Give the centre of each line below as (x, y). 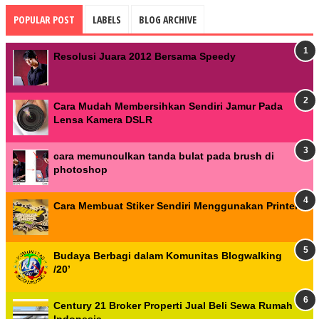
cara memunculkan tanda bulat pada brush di (164, 156)
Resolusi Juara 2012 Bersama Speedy (145, 56)
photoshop (80, 169)
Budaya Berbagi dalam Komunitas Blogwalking (168, 256)
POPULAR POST (44, 20)
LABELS (107, 20)
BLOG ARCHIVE (168, 20)
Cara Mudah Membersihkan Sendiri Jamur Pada (168, 106)
